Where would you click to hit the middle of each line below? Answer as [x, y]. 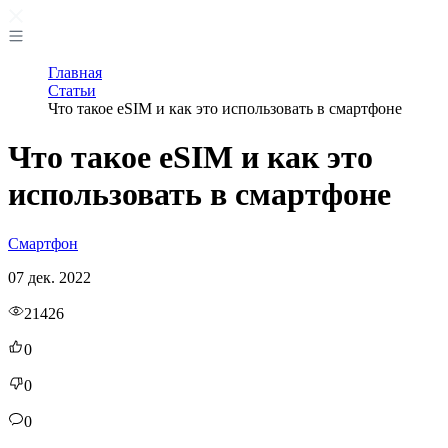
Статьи [72, 90]
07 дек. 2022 [49, 277]
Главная [75, 72]
